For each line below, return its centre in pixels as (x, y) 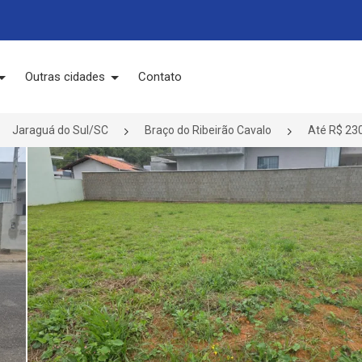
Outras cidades (66, 77)
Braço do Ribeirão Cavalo (208, 130)
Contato (160, 77)
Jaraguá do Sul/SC (60, 130)
